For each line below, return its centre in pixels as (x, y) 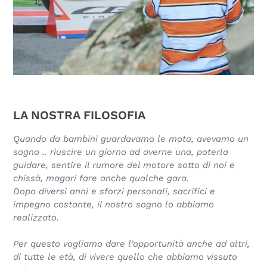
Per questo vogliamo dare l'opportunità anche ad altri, (131, 244)
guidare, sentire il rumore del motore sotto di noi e (124, 165)
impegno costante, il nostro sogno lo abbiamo (114, 205)
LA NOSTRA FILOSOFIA (79, 115)
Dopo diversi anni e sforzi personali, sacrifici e (114, 192)
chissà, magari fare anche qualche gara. (101, 178)
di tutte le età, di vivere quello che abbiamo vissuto (125, 257)
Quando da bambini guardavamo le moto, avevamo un (131, 139)
